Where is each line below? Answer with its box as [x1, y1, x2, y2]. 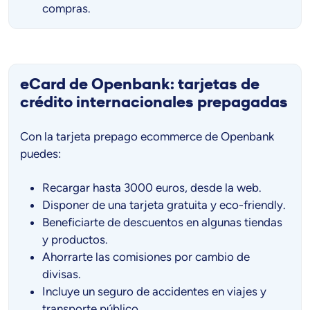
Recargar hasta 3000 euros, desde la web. [42, 180, 262, 194]
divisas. [42, 266, 81, 281]
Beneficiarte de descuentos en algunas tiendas [42, 215, 282, 229]
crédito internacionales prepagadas [20, 92, 288, 111]
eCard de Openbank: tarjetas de [20, 74, 259, 93]
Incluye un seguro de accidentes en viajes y [42, 284, 266, 298]
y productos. [42, 232, 108, 246]
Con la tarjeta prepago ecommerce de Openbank [20, 129, 274, 143]
